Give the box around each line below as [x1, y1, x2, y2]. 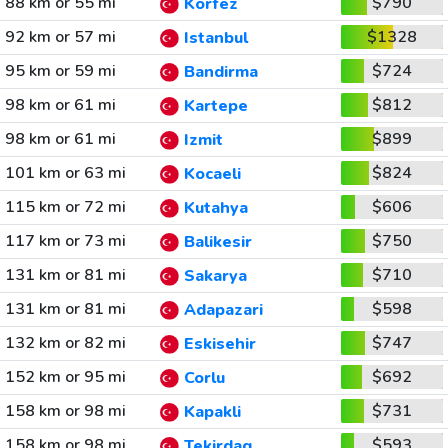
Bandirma [183, 61, 258, 84]
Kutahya [183, 197, 248, 220]
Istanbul [183, 27, 248, 50]
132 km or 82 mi [4, 332, 126, 354]
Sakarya [183, 265, 247, 288]
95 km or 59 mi [4, 60, 116, 82]
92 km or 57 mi [4, 26, 116, 48]
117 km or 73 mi [4, 230, 126, 252]
